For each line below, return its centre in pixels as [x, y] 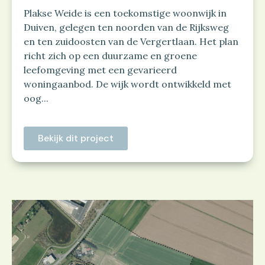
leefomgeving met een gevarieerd [100, 70]
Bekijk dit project [76, 138]
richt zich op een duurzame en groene [110, 56]
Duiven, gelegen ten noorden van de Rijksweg [126, 28]
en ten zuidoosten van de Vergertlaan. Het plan [131, 42]
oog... [36, 98]
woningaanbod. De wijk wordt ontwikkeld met [127, 84]
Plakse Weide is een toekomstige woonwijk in [125, 13]
